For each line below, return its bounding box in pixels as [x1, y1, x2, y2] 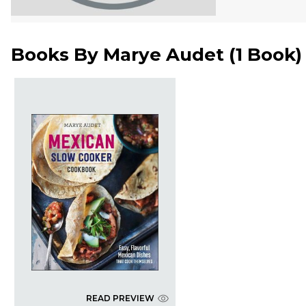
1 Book [236, 44, 296, 66]
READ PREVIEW [85, 293, 154, 304]
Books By [11, 44, 103, 66]
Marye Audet [103, 44, 224, 66]
